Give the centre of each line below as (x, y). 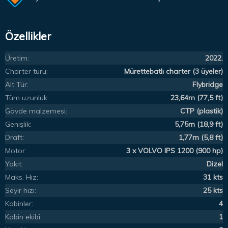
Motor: (16, 150)
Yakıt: (14, 164)
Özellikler (28, 36)
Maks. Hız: (22, 177)
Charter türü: (26, 71)
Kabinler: (19, 203)
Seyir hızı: (21, 190)
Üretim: (17, 58)
